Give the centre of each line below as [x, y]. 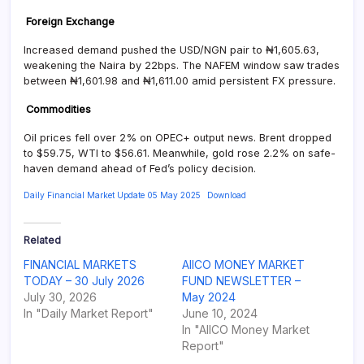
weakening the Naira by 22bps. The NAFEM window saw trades [182, 65]
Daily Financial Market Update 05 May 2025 [112, 195]
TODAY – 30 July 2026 [84, 280]
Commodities [58, 109]
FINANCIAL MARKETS [80, 264]
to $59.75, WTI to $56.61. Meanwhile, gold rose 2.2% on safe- [180, 153]
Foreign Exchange [70, 21]
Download [226, 195]
